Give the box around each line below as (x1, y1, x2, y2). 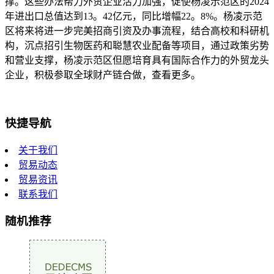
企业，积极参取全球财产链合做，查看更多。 (5, 70, 201, 81)
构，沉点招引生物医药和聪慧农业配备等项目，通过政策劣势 (5, 40, 269, 51)
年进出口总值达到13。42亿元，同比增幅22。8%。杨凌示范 (5, 11, 262, 22)
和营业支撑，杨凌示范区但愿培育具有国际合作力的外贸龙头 (5, 55, 269, 66)
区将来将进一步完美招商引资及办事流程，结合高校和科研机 (5, 26, 269, 37)
